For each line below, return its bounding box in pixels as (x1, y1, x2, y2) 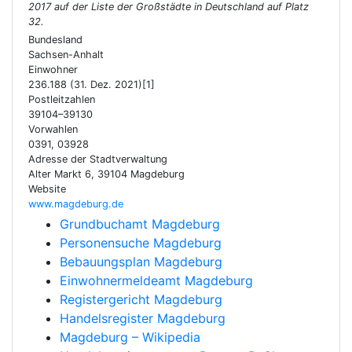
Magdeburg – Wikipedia (60, 329, 200, 345)
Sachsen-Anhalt (28, 49, 104, 60)
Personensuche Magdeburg (60, 235, 222, 251)
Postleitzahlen (28, 93, 95, 105)
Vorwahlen (28, 123, 78, 135)
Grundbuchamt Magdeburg (60, 216, 220, 232)
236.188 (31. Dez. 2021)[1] (28, 79, 155, 90)
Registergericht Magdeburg (60, 291, 222, 307)
